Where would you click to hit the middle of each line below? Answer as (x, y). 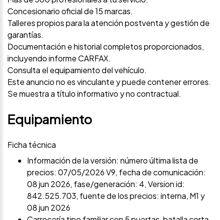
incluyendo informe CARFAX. (59, 58)
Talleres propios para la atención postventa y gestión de (109, 23)
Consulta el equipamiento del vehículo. (77, 70)
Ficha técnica (32, 144)
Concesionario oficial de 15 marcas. (70, 11)
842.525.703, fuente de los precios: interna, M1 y (116, 195)
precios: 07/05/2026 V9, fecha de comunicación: (116, 172)
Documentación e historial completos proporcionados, (106, 46)
